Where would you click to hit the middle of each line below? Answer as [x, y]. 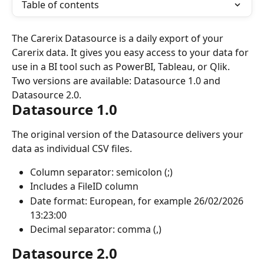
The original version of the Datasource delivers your [129, 134]
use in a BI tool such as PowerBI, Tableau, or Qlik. [122, 67]
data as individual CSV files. [72, 148]
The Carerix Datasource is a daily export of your [119, 38]
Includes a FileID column [84, 187]
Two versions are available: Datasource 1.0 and [117, 81]
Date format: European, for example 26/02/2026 [138, 201]
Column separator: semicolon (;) [101, 172]
